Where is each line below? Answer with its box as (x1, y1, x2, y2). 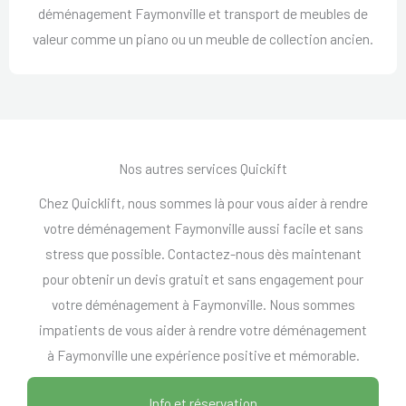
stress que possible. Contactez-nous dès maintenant (44, 245, 362, 263)
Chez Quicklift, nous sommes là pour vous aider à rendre (38, 194, 368, 212)
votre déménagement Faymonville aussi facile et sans (43, 219, 363, 237)
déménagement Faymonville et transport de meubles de (38, 5, 368, 23)
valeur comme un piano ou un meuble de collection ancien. (33, 30, 373, 48)
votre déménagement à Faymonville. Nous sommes (51, 295, 355, 314)
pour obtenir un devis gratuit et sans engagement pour (43, 270, 363, 288)
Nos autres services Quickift (119, 159, 287, 178)
